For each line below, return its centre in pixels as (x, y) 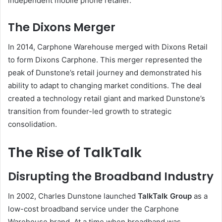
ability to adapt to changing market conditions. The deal (105, 86)
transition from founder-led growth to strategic (90, 111)
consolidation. (32, 124)
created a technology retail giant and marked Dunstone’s (107, 99)
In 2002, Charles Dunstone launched (73, 196)
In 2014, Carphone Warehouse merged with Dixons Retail (108, 47)
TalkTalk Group (165, 196)
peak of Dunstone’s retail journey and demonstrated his (105, 73)
